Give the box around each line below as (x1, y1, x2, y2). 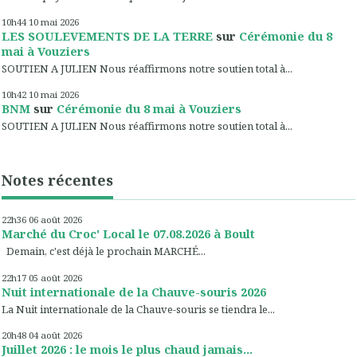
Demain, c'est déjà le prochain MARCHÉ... (2, 244, 206, 259)
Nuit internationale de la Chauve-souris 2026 (2, 283, 266, 300)
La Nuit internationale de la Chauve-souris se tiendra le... (2, 301, 275, 316)
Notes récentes (2, 171, 113, 190)
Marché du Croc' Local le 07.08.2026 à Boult (2, 226, 255, 242)
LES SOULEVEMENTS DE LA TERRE (2, 27, 213, 44)
